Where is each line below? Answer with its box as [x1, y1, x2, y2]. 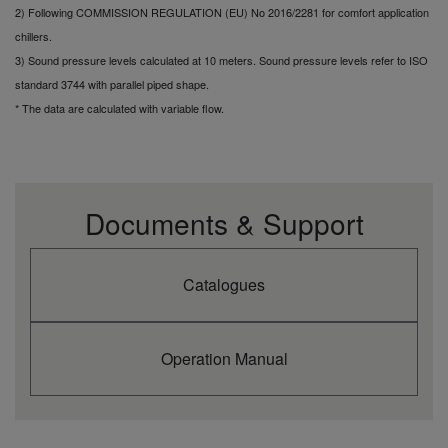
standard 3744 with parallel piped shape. [15, 76, 209, 93]
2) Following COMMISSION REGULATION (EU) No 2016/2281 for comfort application [15, 4, 429, 21]
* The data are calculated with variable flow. [15, 100, 224, 117]
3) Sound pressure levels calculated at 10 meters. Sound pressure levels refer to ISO [15, 52, 428, 69]
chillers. [15, 28, 52, 45]
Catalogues [183, 273, 265, 297]
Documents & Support [84, 203, 364, 244]
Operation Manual [160, 347, 288, 371]
